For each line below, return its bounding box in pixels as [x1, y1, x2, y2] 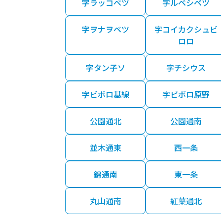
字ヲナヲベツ [81, 23, 129, 36]
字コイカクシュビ [154, 23, 218, 36]
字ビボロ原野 [162, 88, 210, 101]
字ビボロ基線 [81, 88, 129, 101]
